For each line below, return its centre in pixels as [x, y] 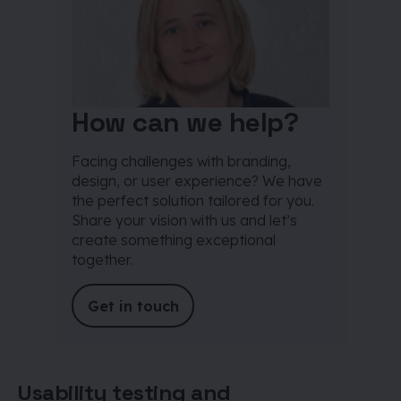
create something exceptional [174, 240]
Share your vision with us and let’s [184, 220]
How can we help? [185, 122]
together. [102, 260]
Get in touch [133, 306]
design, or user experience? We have [197, 181]
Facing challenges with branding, [181, 161]
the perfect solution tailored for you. [193, 200]
